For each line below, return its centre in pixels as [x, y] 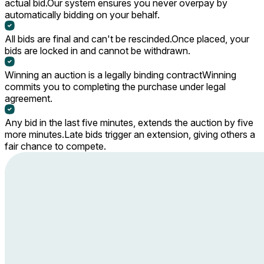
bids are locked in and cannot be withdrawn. [98, 50]
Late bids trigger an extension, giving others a [160, 134]
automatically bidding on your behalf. [82, 14]
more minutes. [34, 134]
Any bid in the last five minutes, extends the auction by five [129, 122]
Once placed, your [210, 39]
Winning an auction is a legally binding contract [103, 75]
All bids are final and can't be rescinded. [88, 39]
